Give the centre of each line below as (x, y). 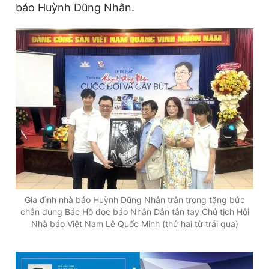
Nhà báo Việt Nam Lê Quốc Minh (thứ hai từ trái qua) (134, 223)
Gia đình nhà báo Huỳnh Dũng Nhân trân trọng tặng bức (134, 199)
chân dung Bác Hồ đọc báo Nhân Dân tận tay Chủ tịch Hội (134, 211)
